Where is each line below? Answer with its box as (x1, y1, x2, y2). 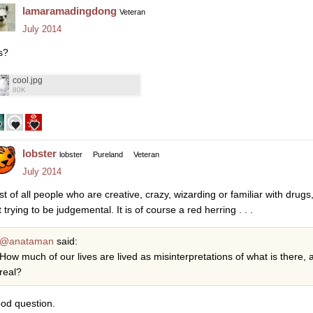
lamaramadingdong (22, 5, 117, 17)
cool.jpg (13, 75, 43, 85)
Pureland (93, 150, 123, 159)
